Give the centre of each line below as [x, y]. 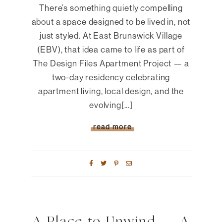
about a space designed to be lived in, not [111, 21]
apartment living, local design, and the [111, 91]
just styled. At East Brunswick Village [111, 35]
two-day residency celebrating [111, 77]
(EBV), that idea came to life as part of [111, 49]
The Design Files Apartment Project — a [111, 63]
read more [112, 127]
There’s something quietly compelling [111, 7]
